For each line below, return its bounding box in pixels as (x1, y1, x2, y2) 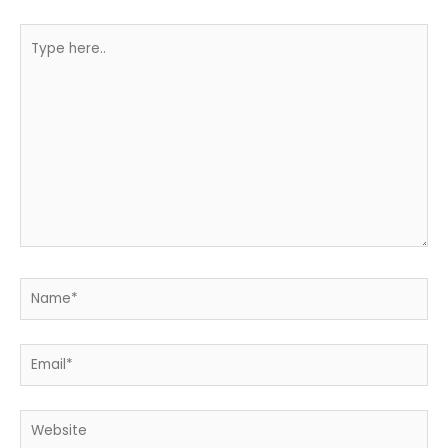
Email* (19, 345, 61, 365)
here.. (19, 51, 56, 71)
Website (19, 411, 75, 431)
